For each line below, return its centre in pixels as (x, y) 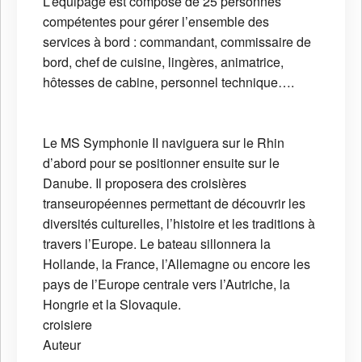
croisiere (67, 324)
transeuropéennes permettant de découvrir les (174, 203)
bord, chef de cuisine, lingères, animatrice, (163, 61)
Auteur (62, 344)
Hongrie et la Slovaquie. (112, 304)
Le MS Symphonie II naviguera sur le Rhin (164, 142)
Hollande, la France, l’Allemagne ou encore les (177, 263)
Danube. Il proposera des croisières (145, 183)
